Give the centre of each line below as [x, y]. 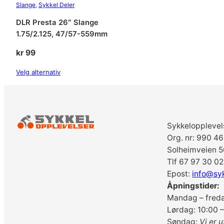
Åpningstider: [193, 186]
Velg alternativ [38, 72]
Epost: [180, 174]
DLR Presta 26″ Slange [57, 22]
